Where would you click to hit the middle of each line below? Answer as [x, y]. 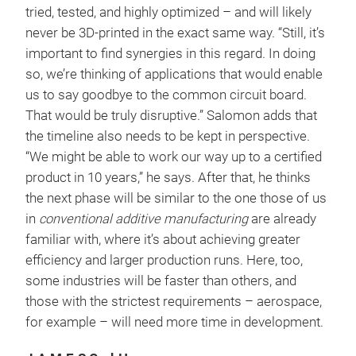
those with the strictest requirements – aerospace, [174, 302]
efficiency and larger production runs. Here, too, [164, 261]
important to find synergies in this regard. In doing [170, 54]
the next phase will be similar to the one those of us [176, 199]
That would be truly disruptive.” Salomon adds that [171, 116]
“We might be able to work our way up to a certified [174, 157]
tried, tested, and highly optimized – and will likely [168, 13]
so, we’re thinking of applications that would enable [174, 75]
